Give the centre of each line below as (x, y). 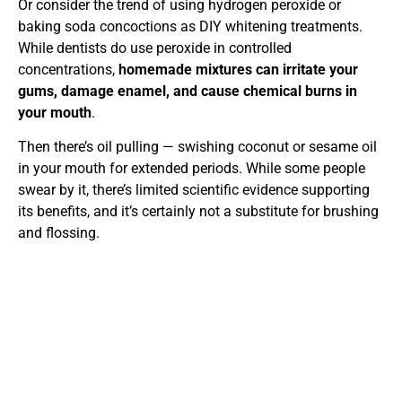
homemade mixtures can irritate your (238, 69)
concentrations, (68, 69)
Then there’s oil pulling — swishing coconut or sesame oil (197, 147)
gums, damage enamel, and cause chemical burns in (188, 91)
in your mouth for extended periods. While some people (192, 169)
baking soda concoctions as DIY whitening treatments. (190, 26)
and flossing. (59, 233)
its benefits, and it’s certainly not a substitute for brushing (198, 212)
